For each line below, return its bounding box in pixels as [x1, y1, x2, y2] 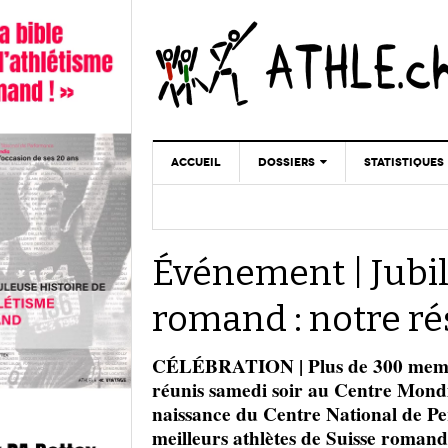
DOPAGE [259, 260, 307, 273]
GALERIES [259, 290, 313, 303]
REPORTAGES [259, 230, 333, 243]
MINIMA [366, 231, 406, 244]
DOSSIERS [258, 155, 315, 169]
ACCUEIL [171, 155, 221, 169]
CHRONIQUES [259, 200, 333, 213]
